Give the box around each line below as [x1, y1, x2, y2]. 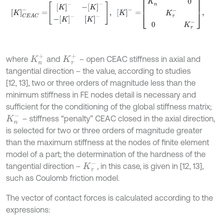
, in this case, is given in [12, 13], [97, 162, 204, 171]
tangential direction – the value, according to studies [6, 66, 191, 76]
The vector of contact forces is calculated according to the [6, 193, 213, 203]
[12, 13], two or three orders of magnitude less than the [6, 78, 196, 88]
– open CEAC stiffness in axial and [77, 55, 201, 64]
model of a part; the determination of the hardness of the [6, 150, 206, 159]
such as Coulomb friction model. [6, 173, 119, 183]
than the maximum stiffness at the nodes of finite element [6, 138, 209, 147]
